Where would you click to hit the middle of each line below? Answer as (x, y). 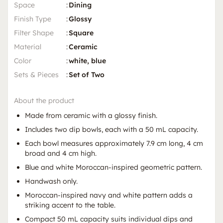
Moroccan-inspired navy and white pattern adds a (109, 195)
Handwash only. (51, 181)
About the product (44, 101)
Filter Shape (34, 33)
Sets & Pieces (36, 75)
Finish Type (33, 19)
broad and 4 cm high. (61, 154)
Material (28, 47)
